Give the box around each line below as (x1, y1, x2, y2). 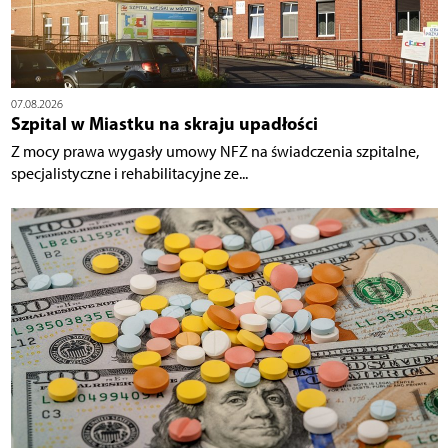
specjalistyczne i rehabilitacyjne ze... (10, 163, 248, 183)
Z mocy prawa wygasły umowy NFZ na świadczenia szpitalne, (10, 141, 419, 161)
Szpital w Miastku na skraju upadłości (10, 111, 318, 135)
